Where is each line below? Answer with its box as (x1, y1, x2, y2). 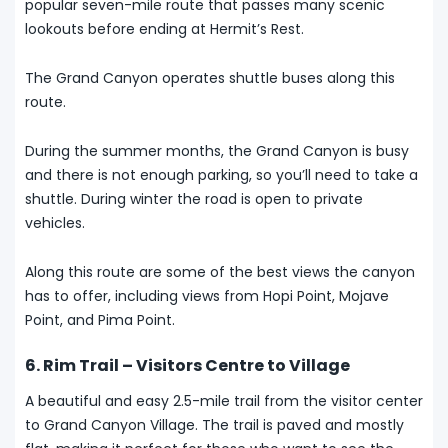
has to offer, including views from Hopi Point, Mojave (25, 285, 389, 306)
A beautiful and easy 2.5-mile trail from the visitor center (25, 390, 423, 411)
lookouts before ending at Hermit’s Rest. (25, 18, 304, 39)
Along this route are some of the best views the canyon (25, 261, 415, 282)
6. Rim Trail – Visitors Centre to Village (25, 353, 350, 377)
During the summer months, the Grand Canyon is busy (25, 140, 409, 161)
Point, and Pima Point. (25, 309, 175, 330)
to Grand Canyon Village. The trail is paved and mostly (25, 414, 404, 435)
